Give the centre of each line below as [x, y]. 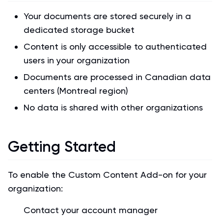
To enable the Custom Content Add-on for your [107, 175]
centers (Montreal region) [76, 91]
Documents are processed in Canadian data [117, 77]
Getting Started [62, 147]
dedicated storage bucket [79, 30]
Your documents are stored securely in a [107, 16]
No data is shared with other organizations [113, 107]
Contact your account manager [91, 210]
